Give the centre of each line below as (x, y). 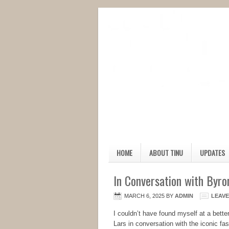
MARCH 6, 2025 (144, 196)
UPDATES (212, 153)
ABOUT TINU (166, 153)
